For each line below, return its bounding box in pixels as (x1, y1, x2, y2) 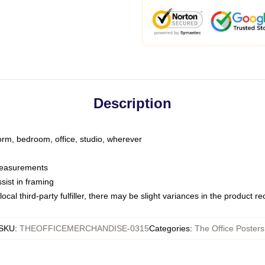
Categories (149, 224, 190, 233)
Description (93, 95, 172, 111)
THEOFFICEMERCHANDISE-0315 (20, 224, 149, 233)
